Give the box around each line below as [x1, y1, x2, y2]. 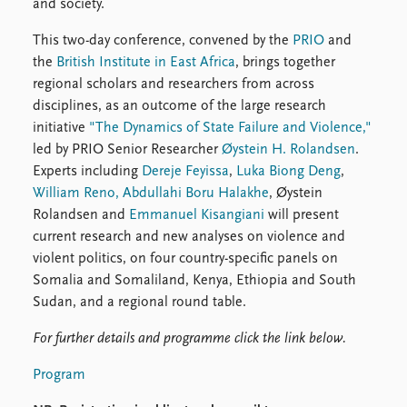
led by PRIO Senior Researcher [33, 143, 222, 158]
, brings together [235, 55, 335, 71]
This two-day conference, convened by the [33, 34, 293, 49]
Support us [214, 15, 283, 29]
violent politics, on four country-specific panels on [33, 252, 338, 267]
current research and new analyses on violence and [33, 230, 345, 245]
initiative [33, 121, 89, 136]
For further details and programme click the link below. [33, 332, 346, 347]
